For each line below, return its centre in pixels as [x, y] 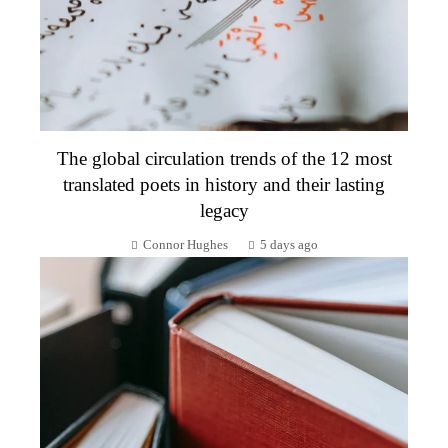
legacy [224, 211]
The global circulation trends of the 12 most [224, 159]
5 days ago [288, 245]
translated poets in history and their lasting [224, 185]
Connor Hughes [185, 245]
